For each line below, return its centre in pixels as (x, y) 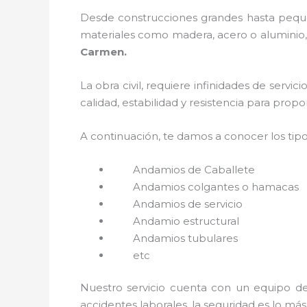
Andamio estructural (187, 221)
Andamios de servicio (188, 204)
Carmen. (103, 51)
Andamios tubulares (187, 238)
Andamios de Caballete (194, 169)
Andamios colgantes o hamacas (216, 186)
